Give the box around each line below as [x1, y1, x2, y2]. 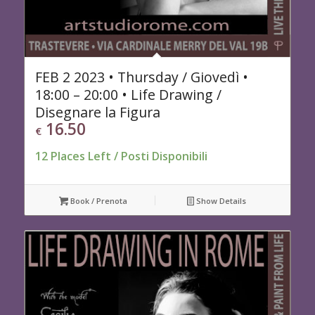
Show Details [194, 195, 247, 206]
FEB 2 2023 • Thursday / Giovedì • [34, 67, 248, 87]
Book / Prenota [67, 195, 127, 206]
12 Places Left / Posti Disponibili [34, 148, 207, 164]
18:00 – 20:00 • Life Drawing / [34, 85, 221, 105]
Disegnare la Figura [34, 103, 160, 122]
